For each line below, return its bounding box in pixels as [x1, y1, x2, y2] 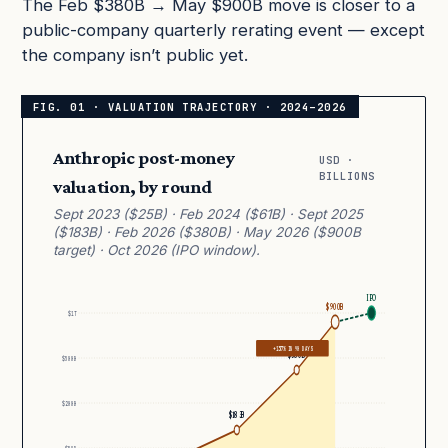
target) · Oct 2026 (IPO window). [53, 242, 260, 259]
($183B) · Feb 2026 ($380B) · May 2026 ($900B [53, 224, 361, 241]
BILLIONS [318, 169, 376, 184]
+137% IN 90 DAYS [273, 344, 313, 355]
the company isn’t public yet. [22, 45, 248, 66]
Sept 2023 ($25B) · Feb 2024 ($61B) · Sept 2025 [53, 206, 363, 223]
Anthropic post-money [53, 147, 235, 169]
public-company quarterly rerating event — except [22, 20, 425, 41]
